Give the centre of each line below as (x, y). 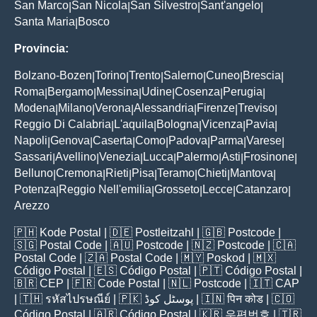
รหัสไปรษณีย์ (78, 299)
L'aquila (134, 124)
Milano (75, 108)
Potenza (35, 189)
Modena (35, 108)
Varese (264, 140)
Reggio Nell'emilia (105, 189)
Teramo (176, 173)
